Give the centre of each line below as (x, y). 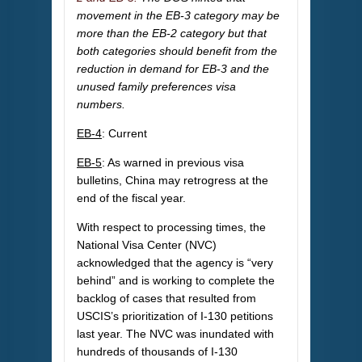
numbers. (101, 105)
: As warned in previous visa (173, 163)
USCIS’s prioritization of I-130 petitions (175, 316)
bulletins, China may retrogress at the (173, 181)
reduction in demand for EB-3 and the (173, 69)
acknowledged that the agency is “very (175, 263)
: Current (124, 134)
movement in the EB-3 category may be (178, 16)
